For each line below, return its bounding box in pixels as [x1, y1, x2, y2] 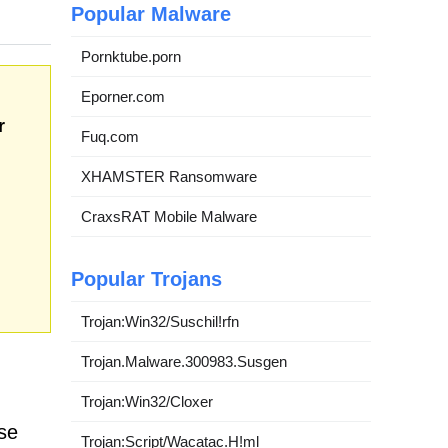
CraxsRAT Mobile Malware [81, 208, 257, 225]
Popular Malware [71, 3, 231, 25]
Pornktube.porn [81, 48, 181, 65]
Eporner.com [81, 88, 165, 105]
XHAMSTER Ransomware [81, 168, 257, 185]
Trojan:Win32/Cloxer [81, 393, 213, 410]
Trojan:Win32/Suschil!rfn [81, 313, 239, 330]
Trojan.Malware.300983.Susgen [81, 353, 287, 370]
